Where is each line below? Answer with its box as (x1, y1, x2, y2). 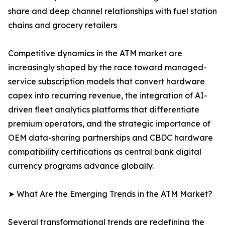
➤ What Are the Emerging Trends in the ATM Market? (8, 189, 212, 199)
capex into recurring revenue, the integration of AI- (8, 90, 207, 101)
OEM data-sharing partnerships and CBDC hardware (8, 133, 213, 143)
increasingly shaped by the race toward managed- (8, 62, 207, 73)
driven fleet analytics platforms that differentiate (8, 104, 199, 115)
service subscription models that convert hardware (8, 76, 205, 87)
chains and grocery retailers (8, 20, 117, 31)
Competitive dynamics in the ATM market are (8, 48, 182, 59)
